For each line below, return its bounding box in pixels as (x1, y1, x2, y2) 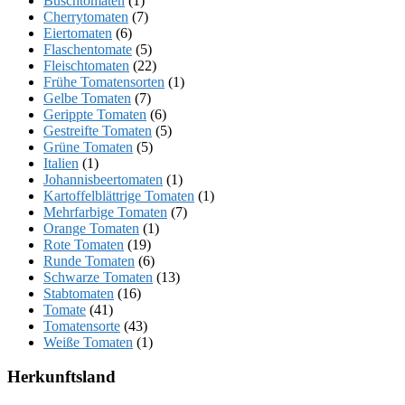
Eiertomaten (43, 24, 112, 41)
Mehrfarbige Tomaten (43, 203, 167, 220)
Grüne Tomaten (43, 138, 133, 155)
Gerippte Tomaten (43, 106, 146, 122)
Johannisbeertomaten (43, 171, 163, 187)
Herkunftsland (7, 367, 116, 387)
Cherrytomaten (43, 8, 128, 24)
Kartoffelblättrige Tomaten (43, 187, 194, 203)
